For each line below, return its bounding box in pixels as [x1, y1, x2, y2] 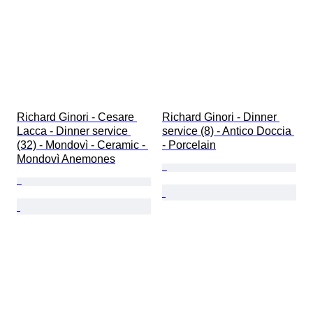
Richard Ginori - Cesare [17, 111, 137, 124]
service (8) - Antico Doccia [162, 125, 294, 138]
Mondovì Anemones [17, 153, 115, 166]
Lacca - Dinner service [17, 125, 131, 138]
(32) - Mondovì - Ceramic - [17, 139, 148, 152]
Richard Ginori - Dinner [162, 111, 279, 124]
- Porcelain [162, 139, 216, 152]
